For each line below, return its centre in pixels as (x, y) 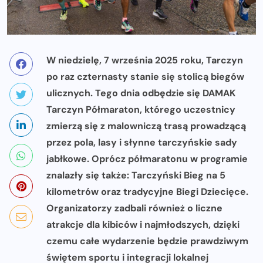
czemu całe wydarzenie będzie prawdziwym (147, 241)
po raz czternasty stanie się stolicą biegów (145, 77)
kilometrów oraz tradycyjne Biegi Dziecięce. (147, 192)
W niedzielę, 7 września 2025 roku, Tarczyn (145, 60)
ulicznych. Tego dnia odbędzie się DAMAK (141, 93)
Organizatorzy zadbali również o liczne (134, 208)
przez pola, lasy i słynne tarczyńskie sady (142, 143)
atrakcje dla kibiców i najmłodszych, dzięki (143, 225)
